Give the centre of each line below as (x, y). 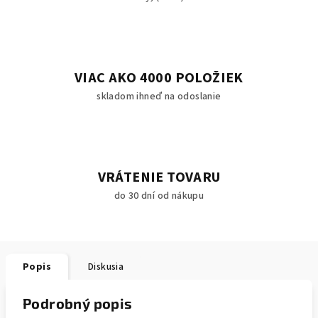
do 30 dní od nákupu (159, 196)
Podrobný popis (78, 303)
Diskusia (106, 267)
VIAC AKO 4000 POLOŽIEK (159, 78)
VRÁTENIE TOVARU (159, 177)
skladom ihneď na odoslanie (159, 97)
